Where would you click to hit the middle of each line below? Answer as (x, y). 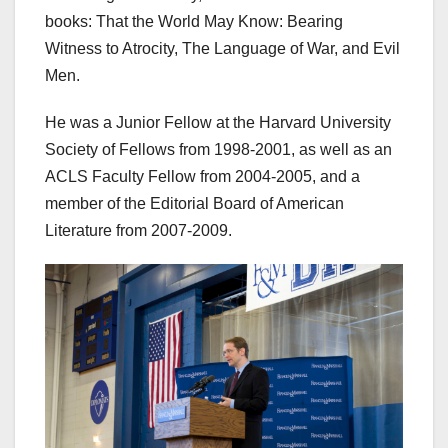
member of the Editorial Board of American (194, 203)
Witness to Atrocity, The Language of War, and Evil (222, 48)
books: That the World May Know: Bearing (194, 21)
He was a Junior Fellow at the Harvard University (218, 122)
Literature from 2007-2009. (138, 230)
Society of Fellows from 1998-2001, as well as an (218, 149)
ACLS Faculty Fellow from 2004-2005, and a (202, 176)
